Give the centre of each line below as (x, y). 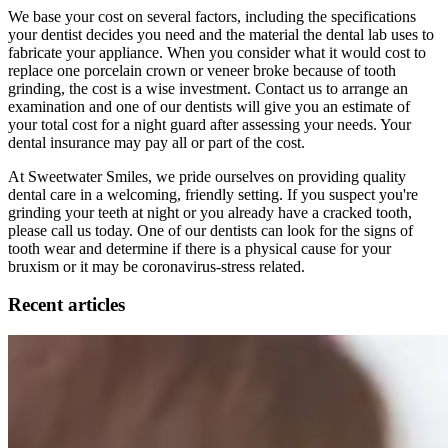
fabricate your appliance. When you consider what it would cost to (217, 52)
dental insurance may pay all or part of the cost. (156, 142)
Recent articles (66, 305)
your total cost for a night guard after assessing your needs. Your (209, 124)
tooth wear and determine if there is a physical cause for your (199, 248)
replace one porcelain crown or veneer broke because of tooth (202, 70)
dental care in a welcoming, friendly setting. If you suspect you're (213, 194)
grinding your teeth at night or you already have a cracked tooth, (210, 212)
